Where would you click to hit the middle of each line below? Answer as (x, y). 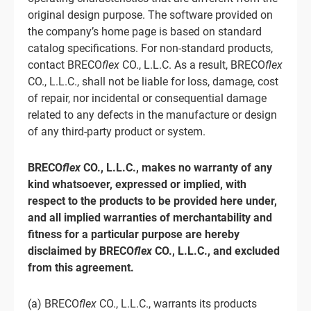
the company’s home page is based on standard (145, 32)
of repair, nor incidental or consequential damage (147, 98)
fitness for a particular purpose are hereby (134, 234)
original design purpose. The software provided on (150, 15)
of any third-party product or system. (117, 132)
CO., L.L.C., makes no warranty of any (176, 168)
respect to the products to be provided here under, (152, 201)
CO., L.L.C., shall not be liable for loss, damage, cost (153, 82)
